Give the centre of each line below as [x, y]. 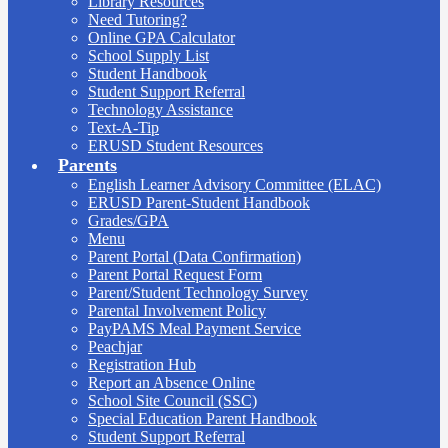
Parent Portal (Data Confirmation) [194, 256]
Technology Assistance [160, 109]
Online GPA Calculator [161, 37]
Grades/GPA [128, 220]
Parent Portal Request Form [175, 274]
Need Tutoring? [137, 19]
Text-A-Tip [123, 127]
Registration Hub [142, 364]
